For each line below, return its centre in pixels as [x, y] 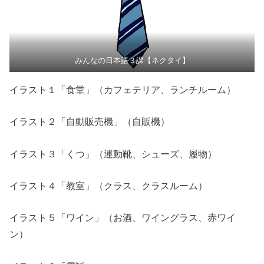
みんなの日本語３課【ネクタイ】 [132, 61]
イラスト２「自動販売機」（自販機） [90, 122]
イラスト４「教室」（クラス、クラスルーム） [109, 186]
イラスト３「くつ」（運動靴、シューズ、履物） [113, 154]
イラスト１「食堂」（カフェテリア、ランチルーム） [123, 90]
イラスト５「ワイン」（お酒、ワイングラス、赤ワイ [123, 218]
